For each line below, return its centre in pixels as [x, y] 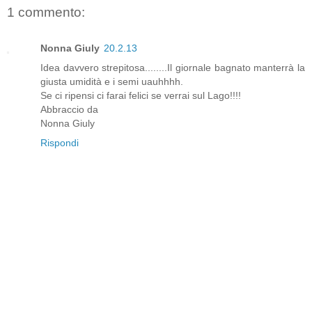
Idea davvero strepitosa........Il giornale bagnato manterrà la [173, 68]
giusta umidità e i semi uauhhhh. [112, 82]
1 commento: [46, 12]
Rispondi [60, 143]
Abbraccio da [69, 110]
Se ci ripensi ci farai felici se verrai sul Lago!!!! [141, 96]
